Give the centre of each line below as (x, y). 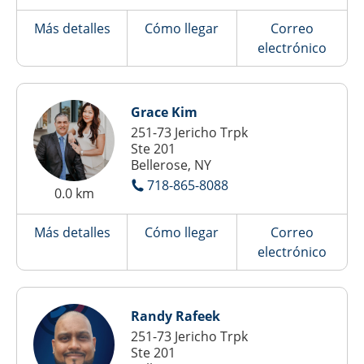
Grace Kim (164, 112)
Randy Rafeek (175, 316)
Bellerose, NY (171, 165)
